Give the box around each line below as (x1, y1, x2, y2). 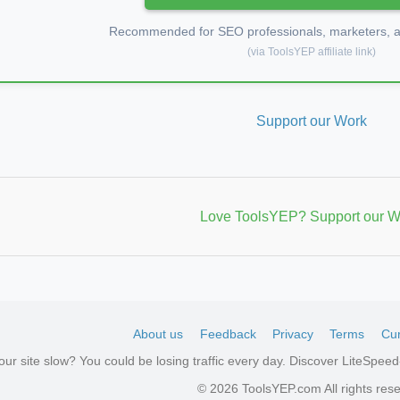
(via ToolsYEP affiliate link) (247, 45, 376, 58)
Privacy (272, 326, 313, 341)
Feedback (199, 326, 256, 341)
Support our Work (256, 112, 367, 129)
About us (133, 326, 184, 341)
